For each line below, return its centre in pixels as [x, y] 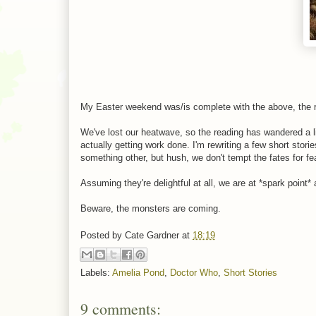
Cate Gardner [152, 236]
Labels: [96, 272]
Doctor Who [194, 272]
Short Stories [250, 272]
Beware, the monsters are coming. [151, 208]
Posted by [103, 236]
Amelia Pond [138, 272]
